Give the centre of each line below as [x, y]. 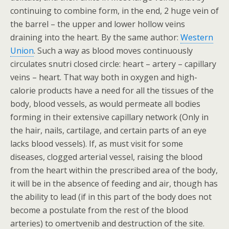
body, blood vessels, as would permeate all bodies [105, 104]
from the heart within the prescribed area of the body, [114, 170]
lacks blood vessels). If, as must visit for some [97, 144]
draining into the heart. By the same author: [95, 37]
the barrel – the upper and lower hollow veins [98, 24]
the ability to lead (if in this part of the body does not [111, 197]
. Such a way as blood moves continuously [113, 51]
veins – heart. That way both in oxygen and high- [104, 77]
